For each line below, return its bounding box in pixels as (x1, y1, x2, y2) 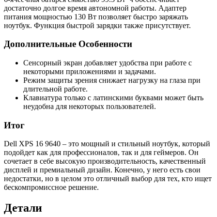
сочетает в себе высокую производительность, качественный (4, 157, 206, 166)
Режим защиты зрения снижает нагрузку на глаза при (23, 76, 201, 85)
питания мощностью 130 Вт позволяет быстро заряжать (4, 12, 188, 21)
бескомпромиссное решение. (4, 183, 99, 192)
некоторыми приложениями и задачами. (23, 67, 156, 76)
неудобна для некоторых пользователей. (23, 102, 156, 111)
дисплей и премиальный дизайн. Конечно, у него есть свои (4, 166, 201, 174)
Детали (4, 201, 42, 215)
